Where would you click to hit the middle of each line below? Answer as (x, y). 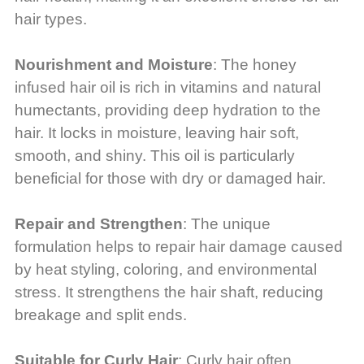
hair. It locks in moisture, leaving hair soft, (156, 133)
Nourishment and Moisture (113, 65)
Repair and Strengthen (98, 224)
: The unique (226, 224)
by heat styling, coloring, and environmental (165, 270)
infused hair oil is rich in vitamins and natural (167, 88)
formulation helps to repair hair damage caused (178, 247)
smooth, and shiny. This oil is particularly (154, 156)
